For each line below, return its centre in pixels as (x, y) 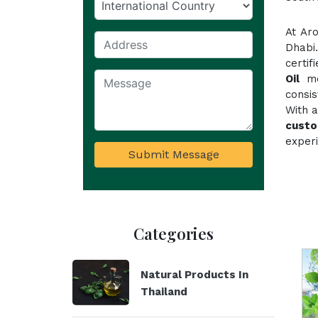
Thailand (164, 292)
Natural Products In (194, 275)
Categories (174, 234)
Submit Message (174, 154)
